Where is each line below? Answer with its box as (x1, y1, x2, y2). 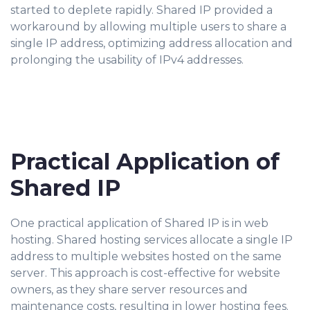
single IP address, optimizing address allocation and (10, 37, 293, 50)
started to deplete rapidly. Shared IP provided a (10, 3, 273, 17)
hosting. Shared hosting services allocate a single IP (10, 233, 293, 246)
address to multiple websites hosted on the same (10, 250, 282, 263)
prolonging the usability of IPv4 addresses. (10, 53, 244, 66)
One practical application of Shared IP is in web (10, 217, 268, 230)
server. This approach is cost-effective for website (10, 266, 280, 280)
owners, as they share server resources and (10, 283, 248, 296)
